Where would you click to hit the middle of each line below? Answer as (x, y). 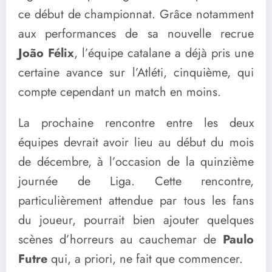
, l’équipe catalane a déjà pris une (164, 53)
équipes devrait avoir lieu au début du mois (136, 143)
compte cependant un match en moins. (120, 92)
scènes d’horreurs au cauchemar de (121, 240)
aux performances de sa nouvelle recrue (136, 34)
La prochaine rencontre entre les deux (136, 123)
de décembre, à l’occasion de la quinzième (136, 162)
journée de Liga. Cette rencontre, (136, 182)
